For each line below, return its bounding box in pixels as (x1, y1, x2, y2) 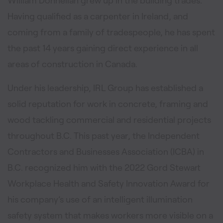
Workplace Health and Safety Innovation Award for (7, 177, 210, 189)
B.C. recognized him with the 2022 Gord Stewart (7, 161, 201, 173)
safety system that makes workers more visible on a (7, 209, 213, 221)
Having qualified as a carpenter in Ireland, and (7, 10, 188, 22)
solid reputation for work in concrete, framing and (7, 98, 208, 110)
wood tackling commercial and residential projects (7, 113, 211, 125)
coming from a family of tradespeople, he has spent (7, 26, 215, 38)
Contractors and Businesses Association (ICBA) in (7, 145, 204, 157)
